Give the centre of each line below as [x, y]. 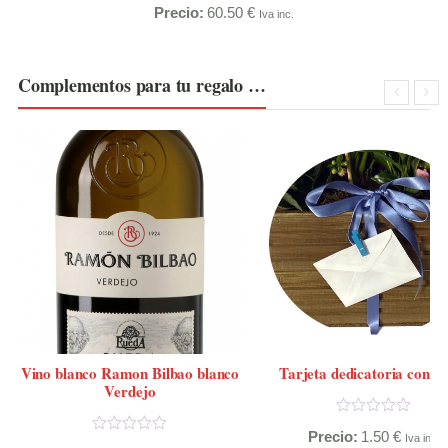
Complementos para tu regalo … [141, 85]
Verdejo [130, 391]
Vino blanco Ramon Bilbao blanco [130, 373]
